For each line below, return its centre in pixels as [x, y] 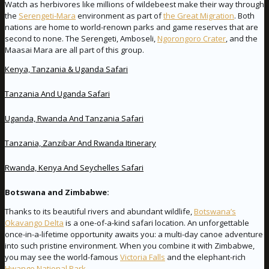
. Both [244, 16]
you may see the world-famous [62, 257]
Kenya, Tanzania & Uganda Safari [66, 69]
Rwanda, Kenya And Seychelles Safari [74, 168]
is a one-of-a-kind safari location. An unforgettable [156, 223]
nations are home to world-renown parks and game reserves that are [131, 27]
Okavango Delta [34, 223]
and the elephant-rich [205, 257]
